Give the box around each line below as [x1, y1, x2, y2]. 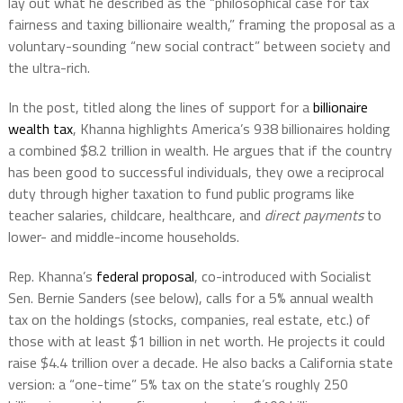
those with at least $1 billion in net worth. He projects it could [7, 329, 385, 352]
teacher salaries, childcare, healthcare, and [7, 203, 264, 226]
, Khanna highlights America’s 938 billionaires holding [72, 117, 390, 139]
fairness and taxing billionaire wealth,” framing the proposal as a [7, 13, 395, 35]
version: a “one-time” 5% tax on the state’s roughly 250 [7, 372, 348, 395]
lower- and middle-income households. [7, 225, 239, 247]
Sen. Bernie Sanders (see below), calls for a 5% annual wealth [7, 286, 373, 309]
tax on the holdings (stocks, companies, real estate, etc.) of [7, 308, 371, 330]
